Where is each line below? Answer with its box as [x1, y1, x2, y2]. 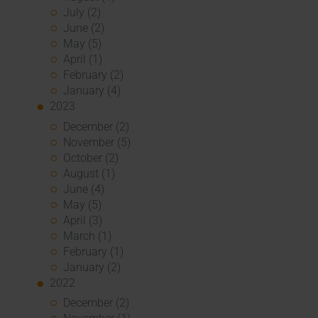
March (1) [63, 229, 112, 243]
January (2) [63, 260, 121, 274]
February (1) [63, 244, 124, 258]
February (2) [63, 68, 124, 82]
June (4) [63, 182, 105, 196]
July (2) [63, 6, 102, 20]
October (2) [63, 150, 119, 165]
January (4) [63, 84, 121, 98]
